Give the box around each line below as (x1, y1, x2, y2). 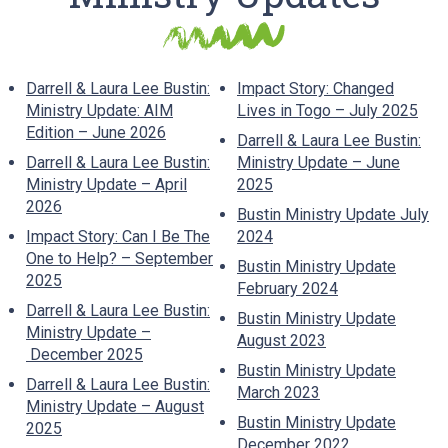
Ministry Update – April (26, 174, 187, 194)
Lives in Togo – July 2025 (237, 100, 418, 120)
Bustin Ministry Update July (237, 204, 429, 224)
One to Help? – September (26, 248, 213, 268)
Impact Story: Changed (237, 78, 394, 98)
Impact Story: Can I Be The (26, 226, 210, 246)
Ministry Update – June (237, 152, 400, 172)
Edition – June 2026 (26, 122, 166, 142)
